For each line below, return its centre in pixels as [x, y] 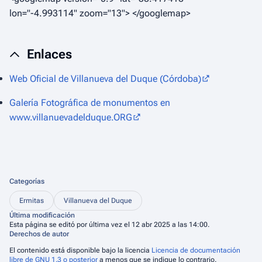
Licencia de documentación [196, 250]
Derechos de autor [39, 234]
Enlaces [49, 54]
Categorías [27, 181]
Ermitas [32, 201]
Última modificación [42, 215]
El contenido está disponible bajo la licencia [80, 250]
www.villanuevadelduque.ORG [71, 117]
